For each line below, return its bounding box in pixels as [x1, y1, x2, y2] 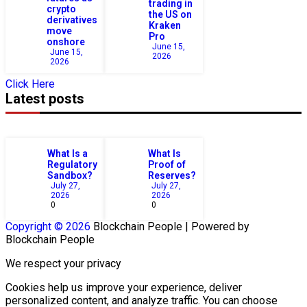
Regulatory [47, 158, 97, 170]
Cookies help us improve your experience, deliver [5, 280, 242, 294]
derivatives [47, 14, 97, 26]
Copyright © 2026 [5, 219, 93, 233]
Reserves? [148, 169, 196, 181]
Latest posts [5, 90, 84, 107]
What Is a [47, 147, 88, 159]
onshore [47, 36, 85, 48]
